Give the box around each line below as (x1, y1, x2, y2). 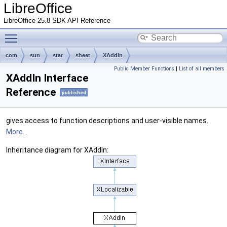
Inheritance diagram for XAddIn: (6, 146, 108, 155)
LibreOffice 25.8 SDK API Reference (4, 17, 110, 24)
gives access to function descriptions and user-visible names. (6, 117, 208, 125)
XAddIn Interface (6, 72, 88, 84)
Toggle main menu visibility (22, 29, 110, 37)
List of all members (179, 65, 224, 72)
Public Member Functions (114, 65, 174, 72)
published (62, 90, 86, 96)
